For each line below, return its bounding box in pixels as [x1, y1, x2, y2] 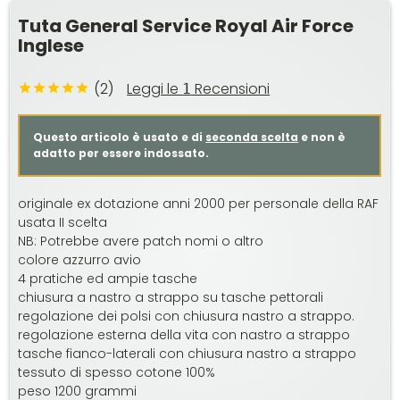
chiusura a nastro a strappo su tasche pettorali [18, 288, 324, 307]
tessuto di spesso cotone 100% [18, 363, 223, 382]
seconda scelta [205, 129, 299, 146]
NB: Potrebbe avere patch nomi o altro [18, 232, 264, 251]
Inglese [18, 33, 85, 59]
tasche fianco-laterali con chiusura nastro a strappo [18, 345, 357, 363]
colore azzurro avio [18, 251, 142, 270]
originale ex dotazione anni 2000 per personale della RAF [18, 195, 379, 213]
